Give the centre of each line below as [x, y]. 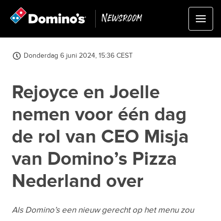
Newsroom [122, 18]
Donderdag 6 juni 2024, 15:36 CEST [78, 55]
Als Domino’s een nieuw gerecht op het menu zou [103, 210]
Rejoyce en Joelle [86, 92]
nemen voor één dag [99, 115]
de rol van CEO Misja [100, 137]
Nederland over [78, 181]
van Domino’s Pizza [94, 159]
